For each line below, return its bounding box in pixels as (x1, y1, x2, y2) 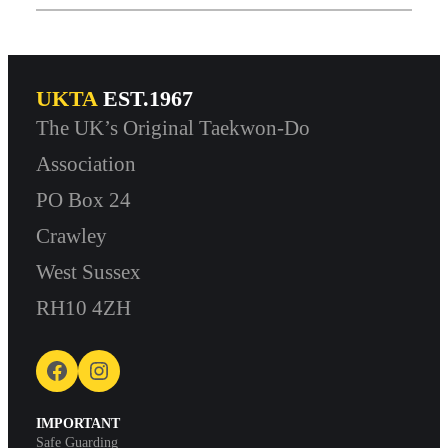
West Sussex (36, 260, 141, 284)
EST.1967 (97, 86, 193, 112)
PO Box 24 (36, 188, 131, 212)
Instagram (86, 356, 105, 383)
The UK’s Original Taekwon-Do (36, 116, 310, 140)
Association (36, 152, 136, 176)
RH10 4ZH (36, 296, 131, 320)
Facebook (44, 356, 56, 383)
